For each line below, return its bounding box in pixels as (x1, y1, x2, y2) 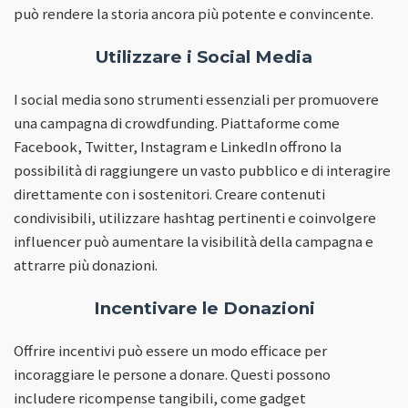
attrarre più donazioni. (14, 255, 158, 276)
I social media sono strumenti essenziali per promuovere (14, 89, 379, 110)
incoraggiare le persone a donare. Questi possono (14, 363, 331, 384)
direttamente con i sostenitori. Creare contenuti (14, 184, 325, 205)
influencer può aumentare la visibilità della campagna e (14, 231, 373, 252)
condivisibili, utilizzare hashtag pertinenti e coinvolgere (14, 208, 376, 229)
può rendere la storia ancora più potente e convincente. (14, 4, 373, 25)
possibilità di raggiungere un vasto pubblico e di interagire (14, 160, 391, 181)
